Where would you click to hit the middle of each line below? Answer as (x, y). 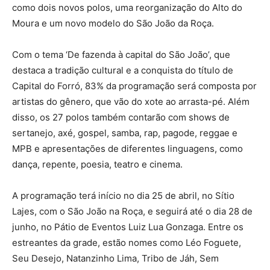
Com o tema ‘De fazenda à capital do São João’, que (121, 55)
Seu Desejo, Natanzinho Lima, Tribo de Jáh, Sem (115, 259)
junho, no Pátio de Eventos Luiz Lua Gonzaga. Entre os (128, 227)
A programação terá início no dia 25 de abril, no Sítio (123, 196)
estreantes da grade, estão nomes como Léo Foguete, (127, 243)
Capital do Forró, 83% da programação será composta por (134, 86)
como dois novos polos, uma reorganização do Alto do (127, 8)
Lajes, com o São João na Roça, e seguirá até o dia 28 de (132, 212)
